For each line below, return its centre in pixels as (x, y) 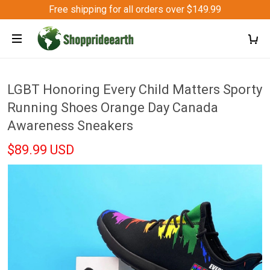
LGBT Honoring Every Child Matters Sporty (135, 89)
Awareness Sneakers (70, 126)
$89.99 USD (41, 150)
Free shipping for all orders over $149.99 (135, 9)
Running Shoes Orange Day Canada (113, 108)
